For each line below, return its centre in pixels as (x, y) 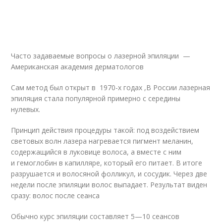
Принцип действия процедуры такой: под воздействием (105, 130)
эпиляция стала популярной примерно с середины (96, 99)
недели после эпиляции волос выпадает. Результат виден (109, 185)
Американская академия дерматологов (78, 67)
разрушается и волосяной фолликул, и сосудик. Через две (109, 174)
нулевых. (26, 110)
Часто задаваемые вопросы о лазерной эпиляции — (101, 56)
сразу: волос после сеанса (55, 196)
